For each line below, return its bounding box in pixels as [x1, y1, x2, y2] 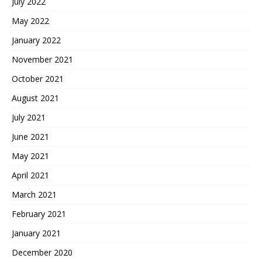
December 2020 [12, 246, 73, 258]
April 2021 [12, 169, 49, 181]
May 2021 [12, 150, 49, 161]
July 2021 [12, 111, 46, 123]
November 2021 [12, 53, 73, 65]
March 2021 [12, 188, 57, 200]
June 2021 [12, 130, 49, 142]
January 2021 [12, 227, 61, 239]
